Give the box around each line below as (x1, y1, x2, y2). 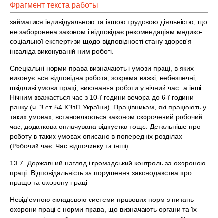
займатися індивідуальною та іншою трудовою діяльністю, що (10, 18, 207, 26)
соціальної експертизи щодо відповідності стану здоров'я (10, 37, 192, 45)
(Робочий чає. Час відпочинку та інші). (10, 142, 130, 150)
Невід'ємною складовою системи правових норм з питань (10, 196, 194, 203)
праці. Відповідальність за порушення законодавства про (10, 169, 192, 177)
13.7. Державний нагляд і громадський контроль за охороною (10, 159, 206, 167)
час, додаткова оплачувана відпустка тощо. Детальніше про (10, 123, 200, 130)
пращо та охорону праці (10, 179, 87, 186)
